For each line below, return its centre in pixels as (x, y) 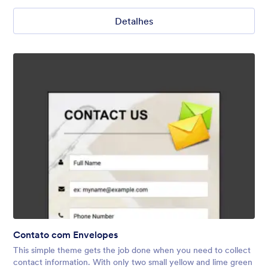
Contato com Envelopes (66, 234)
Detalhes (134, 21)
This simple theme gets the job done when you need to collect (132, 250)
